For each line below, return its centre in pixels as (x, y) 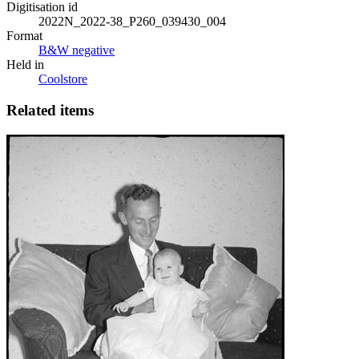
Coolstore (63, 79)
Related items (50, 111)
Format (24, 36)
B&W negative (77, 50)
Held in (25, 65)
